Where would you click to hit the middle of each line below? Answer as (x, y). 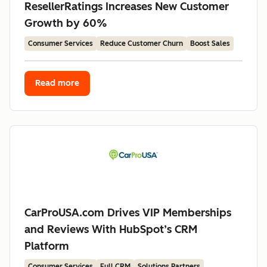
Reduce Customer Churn (142, 44)
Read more (57, 83)
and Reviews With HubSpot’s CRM (111, 229)
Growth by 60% (66, 23)
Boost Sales (210, 44)
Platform (47, 246)
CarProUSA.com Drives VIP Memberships (128, 213)
